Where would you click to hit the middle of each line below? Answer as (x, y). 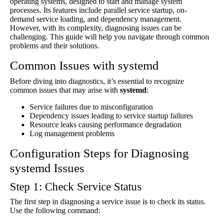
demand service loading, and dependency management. (96, 19)
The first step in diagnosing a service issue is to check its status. (108, 202)
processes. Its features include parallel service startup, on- (98, 10)
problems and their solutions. (55, 46)
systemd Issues (47, 168)
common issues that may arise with (65, 90)
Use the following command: (55, 210)
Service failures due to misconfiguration (91, 107)
